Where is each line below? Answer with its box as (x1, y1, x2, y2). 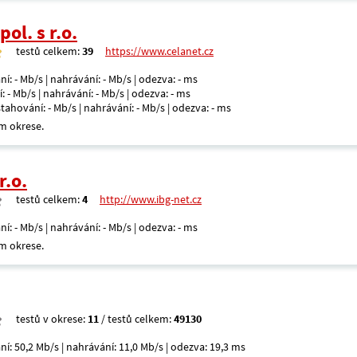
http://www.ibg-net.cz (100, 192, 202, 206)
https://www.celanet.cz (105, 44, 214, 58)
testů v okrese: (16, 312, 88, 326)
